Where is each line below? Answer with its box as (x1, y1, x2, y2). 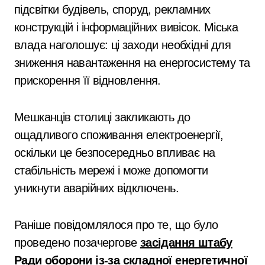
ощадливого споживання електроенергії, (14, 128, 224, 141)
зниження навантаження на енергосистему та (14, 56, 250, 69)
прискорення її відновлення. (14, 73, 161, 87)
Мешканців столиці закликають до (14, 110, 190, 124)
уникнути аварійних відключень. (14, 181, 179, 195)
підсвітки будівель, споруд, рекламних (14, 2, 211, 16)
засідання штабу (140, 235, 232, 249)
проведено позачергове (14, 235, 140, 249)
